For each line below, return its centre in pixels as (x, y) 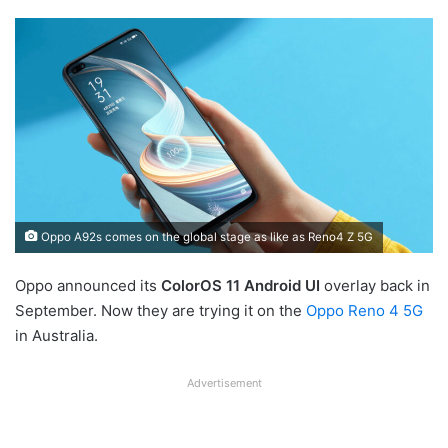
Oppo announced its (88, 285)
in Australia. (56, 335)
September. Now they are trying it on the (160, 310)
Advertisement (224, 382)
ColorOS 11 (200, 285)
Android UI (282, 285)
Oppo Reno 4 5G (364, 310)
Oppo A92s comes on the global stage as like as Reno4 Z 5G (205, 236)
